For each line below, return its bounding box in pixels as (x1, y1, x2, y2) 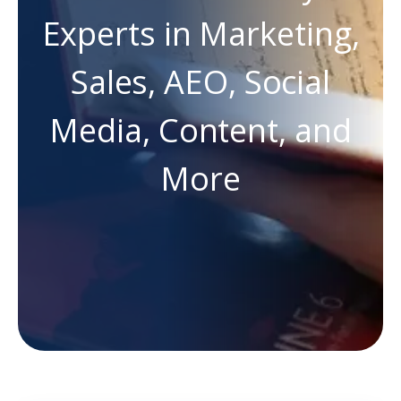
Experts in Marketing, (41, 12, 360, 56)
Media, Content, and (49, 108, 352, 153)
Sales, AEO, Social (70, 60, 331, 105)
